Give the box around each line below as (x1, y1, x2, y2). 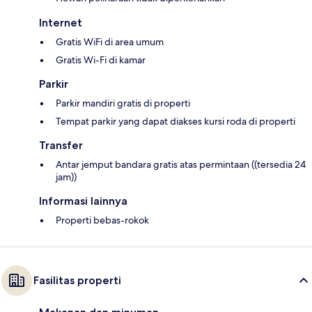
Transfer (39, 138, 83, 152)
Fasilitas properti (33, 273, 121, 287)
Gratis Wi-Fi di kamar (56, 53, 146, 66)
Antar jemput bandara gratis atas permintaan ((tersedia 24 (56, 157, 306, 171)
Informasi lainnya (39, 194, 127, 208)
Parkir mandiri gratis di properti (56, 96, 190, 109)
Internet (39, 15, 82, 29)
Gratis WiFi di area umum (56, 35, 164, 48)
